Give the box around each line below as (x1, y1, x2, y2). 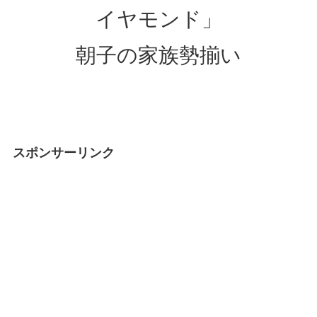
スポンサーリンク (12, 145, 115, 160)
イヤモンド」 (95, 7, 222, 30)
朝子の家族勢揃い (76, 43, 241, 67)
